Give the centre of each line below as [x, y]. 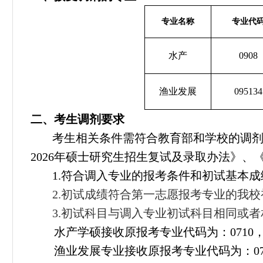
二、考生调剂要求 [77, 119]
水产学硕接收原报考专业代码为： [142, 232]
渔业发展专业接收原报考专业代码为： [154, 251]
